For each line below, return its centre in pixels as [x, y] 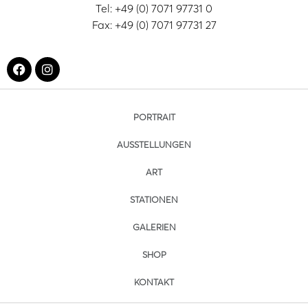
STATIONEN [154, 199]
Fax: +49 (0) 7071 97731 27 [154, 25]
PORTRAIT [154, 117]
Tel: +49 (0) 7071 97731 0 [154, 9]
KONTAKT [154, 282]
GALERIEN [154, 227]
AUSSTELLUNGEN [154, 144]
